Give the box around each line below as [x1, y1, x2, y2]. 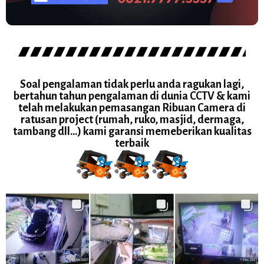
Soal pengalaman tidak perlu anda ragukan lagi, [20, 78, 244, 90]
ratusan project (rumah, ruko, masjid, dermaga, [20, 113, 244, 126]
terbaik [115, 137, 149, 149]
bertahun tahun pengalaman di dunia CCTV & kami [14, 90, 250, 102]
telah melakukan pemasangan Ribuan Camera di [18, 101, 246, 114]
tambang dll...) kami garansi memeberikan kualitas [12, 125, 252, 137]
